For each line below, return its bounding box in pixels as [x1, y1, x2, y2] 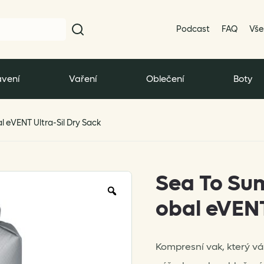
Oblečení [146, 73, 184, 85]
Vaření [69, 73, 97, 85]
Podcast [176, 24, 210, 35]
